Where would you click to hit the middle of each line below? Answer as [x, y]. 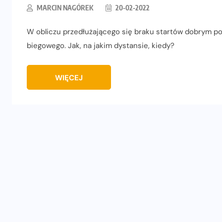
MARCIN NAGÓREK [65, 8]
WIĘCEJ [69, 78]
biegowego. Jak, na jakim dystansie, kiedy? [101, 46]
